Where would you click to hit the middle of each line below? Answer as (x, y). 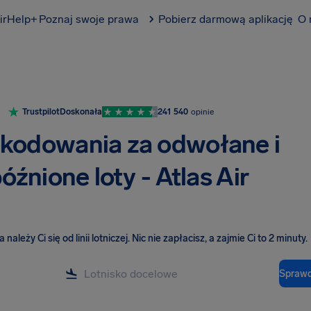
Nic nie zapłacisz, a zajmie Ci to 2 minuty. (220, 238)
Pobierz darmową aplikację (226, 19)
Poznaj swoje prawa (89, 19)
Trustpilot (41, 112)
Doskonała (81, 112)
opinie (202, 112)
